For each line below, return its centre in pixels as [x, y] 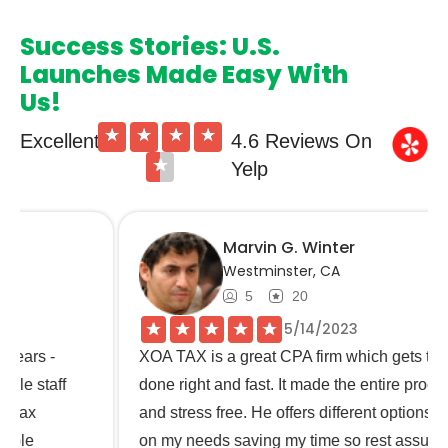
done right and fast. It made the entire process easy [223, 385]
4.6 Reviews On [301, 140]
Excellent [60, 140]
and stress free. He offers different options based [214, 413]
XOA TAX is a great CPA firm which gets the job [211, 357]
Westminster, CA [186, 270]
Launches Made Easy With [184, 74]
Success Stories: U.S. [150, 46]
